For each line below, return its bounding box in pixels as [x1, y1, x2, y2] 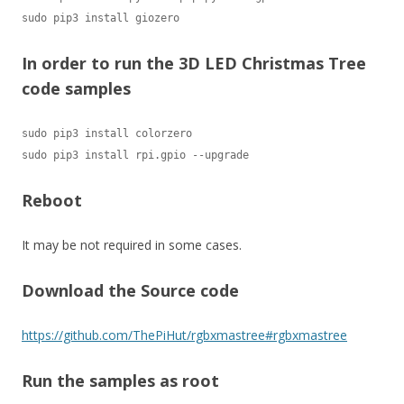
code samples [22, 77, 131, 99]
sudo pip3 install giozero [22, 11, 179, 24]
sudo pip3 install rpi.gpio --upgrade [22, 148, 249, 161]
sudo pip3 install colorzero [22, 126, 192, 140]
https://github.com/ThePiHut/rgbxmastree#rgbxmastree [22, 326, 347, 344]
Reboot [22, 188, 82, 211]
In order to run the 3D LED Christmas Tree [22, 51, 366, 74]
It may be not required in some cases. [22, 235, 242, 253]
